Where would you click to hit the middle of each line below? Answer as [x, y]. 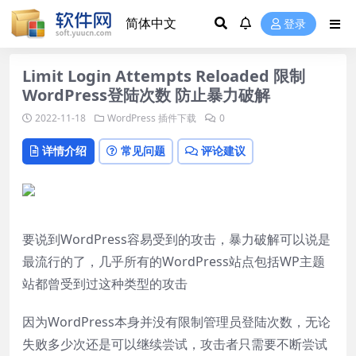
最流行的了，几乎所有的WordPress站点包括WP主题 [174, 261]
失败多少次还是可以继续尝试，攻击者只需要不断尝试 [175, 344]
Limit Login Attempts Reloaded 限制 [164, 76]
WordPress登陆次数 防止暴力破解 [146, 95]
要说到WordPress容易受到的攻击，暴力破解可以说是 [176, 239]
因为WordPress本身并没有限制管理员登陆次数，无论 [176, 321]
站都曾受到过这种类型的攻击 [105, 283]
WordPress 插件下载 [152, 118]
